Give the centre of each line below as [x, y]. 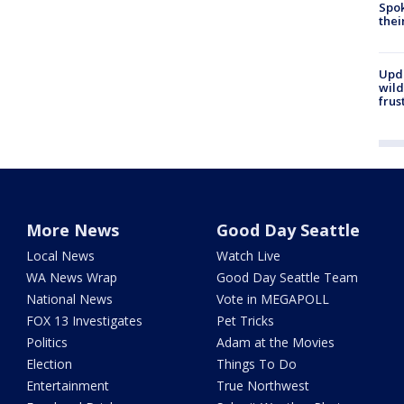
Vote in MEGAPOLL [272, 299]
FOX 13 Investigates [85, 321]
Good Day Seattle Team [287, 278]
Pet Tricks [245, 321]
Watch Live [248, 256]
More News [73, 230]
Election [50, 364]
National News [70, 299]
